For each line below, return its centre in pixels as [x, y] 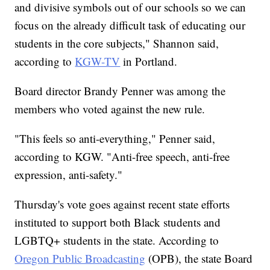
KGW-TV [98, 61]
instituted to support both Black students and [118, 222]
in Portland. [149, 61]
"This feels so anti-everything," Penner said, [115, 139]
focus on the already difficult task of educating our [130, 25]
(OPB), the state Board [199, 259]
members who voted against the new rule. [110, 109]
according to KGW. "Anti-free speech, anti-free [122, 157]
